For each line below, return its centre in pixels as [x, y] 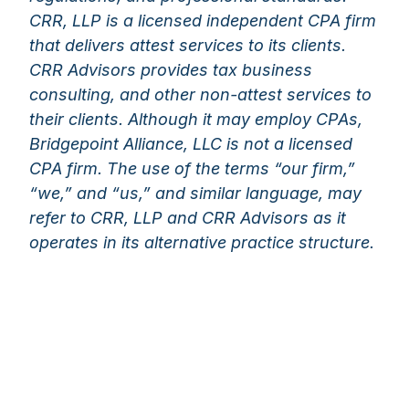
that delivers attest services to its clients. [188, 45]
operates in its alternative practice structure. [202, 242]
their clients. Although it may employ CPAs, [196, 119]
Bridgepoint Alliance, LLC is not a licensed [191, 143]
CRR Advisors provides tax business [171, 69]
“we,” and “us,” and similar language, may [195, 193]
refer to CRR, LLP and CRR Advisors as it [188, 217]
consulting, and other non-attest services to [200, 94]
